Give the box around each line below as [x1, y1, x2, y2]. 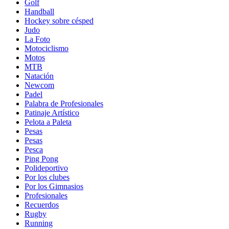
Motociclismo [25, 44, 68, 53]
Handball [25, 7, 54, 16]
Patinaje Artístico [25, 108, 79, 118]
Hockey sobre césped [25, 16, 94, 26]
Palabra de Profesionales [25, 99, 103, 108]
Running [25, 219, 53, 228]
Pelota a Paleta [25, 118, 72, 127]
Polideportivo [25, 164, 68, 173]
